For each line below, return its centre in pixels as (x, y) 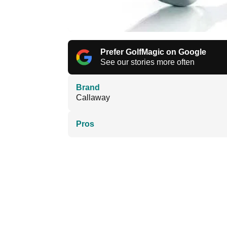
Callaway (93, 97)
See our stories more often (147, 62)
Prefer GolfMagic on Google (153, 52)
